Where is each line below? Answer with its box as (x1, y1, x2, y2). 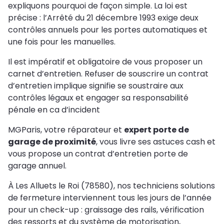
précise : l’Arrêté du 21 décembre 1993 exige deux (8, 12, 198, 24)
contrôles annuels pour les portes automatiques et (8, 24, 207, 36)
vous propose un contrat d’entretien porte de (8, 148, 190, 160)
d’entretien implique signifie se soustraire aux (8, 80, 183, 92)
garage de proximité (8, 136, 96, 148)
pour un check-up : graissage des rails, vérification (8, 204, 204, 216)
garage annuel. (8, 160, 66, 172)
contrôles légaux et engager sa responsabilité (8, 92, 188, 104)
